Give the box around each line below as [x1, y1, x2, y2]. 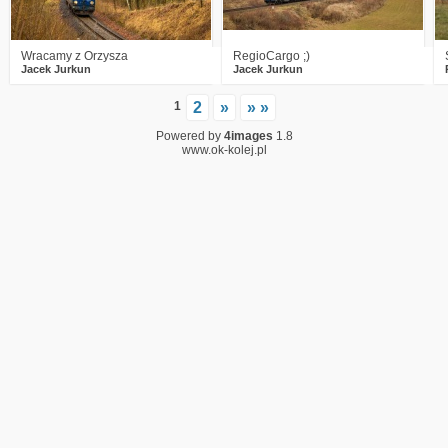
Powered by [155, 129, 224, 143]
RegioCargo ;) [233, 49, 310, 63]
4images [223, 129, 273, 143]
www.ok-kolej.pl [181, 143, 267, 157]
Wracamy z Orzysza [21, 49, 128, 63]
